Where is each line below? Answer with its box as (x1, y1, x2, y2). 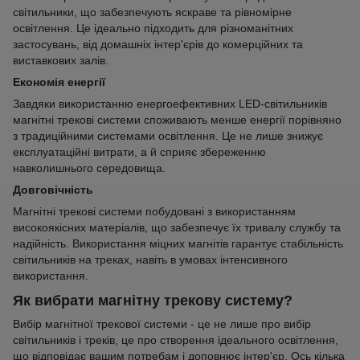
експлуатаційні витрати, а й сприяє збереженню (13, 145, 266, 158)
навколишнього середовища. (13, 161, 166, 174)
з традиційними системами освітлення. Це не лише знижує (13, 129, 323, 142)
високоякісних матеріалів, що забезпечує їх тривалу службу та (13, 220, 341, 234)
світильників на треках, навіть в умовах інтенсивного (13, 252, 288, 266)
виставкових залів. (13, 53, 108, 67)
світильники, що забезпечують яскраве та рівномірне (13, 5, 292, 18)
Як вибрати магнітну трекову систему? (13, 292, 292, 309)
